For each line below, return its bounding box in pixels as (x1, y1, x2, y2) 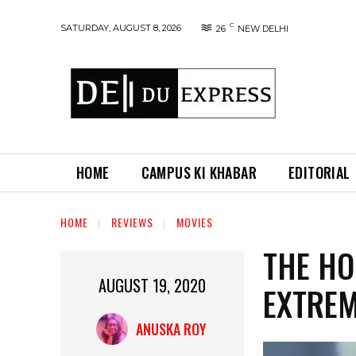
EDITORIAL (288, 162, 350, 183)
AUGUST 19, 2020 (99, 273, 207, 298)
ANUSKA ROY (135, 319, 207, 340)
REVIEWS (111, 214, 153, 230)
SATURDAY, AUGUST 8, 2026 (60, 21, 181, 33)
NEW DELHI (238, 23, 288, 34)
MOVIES (176, 214, 213, 230)
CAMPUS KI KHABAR (141, 162, 257, 183)
